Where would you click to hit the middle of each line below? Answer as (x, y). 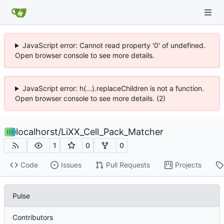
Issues (71, 165)
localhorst (37, 132)
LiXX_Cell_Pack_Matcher (112, 132)
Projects (188, 165)
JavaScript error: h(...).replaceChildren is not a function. (113, 88)
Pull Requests (128, 165)
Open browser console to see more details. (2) (90, 98)
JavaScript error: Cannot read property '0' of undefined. (114, 45)
